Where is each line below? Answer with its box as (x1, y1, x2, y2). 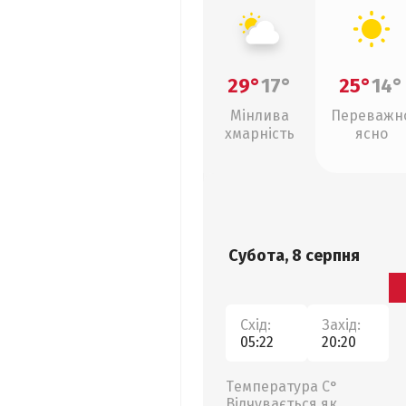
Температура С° (226, 378, 338, 395)
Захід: (322, 315, 361, 333)
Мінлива (229, 107, 289, 124)
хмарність (224, 125, 295, 142)
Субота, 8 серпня (228, 246, 360, 266)
